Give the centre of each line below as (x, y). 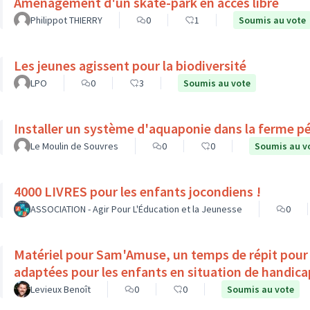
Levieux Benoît (61, 289)
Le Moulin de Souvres (74, 146)
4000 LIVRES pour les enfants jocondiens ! (137, 191)
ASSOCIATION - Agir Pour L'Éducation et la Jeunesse (136, 209)
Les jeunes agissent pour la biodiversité (130, 65)
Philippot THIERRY (66, 20)
